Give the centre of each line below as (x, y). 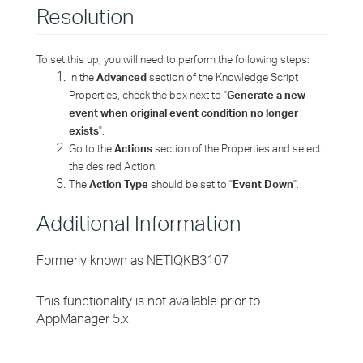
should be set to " (190, 184)
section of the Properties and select (237, 148)
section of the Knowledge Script (222, 77)
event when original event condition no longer (184, 113)
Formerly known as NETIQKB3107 (132, 260)
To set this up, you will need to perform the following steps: (173, 59)
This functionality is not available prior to (148, 301)
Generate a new (266, 95)
